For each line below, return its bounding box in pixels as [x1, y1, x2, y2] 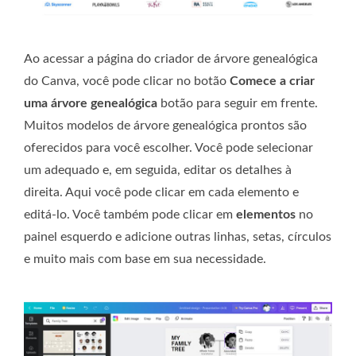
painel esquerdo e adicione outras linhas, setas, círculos [24, 230, 331, 244]
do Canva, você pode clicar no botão [24, 75, 230, 88]
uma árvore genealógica [24, 97, 157, 110]
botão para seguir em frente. [157, 97, 318, 110]
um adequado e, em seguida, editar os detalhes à [24, 164, 292, 177]
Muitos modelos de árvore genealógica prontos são [24, 119, 307, 133]
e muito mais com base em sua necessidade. [24, 253, 266, 266]
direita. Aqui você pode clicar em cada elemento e [24, 186, 299, 199]
